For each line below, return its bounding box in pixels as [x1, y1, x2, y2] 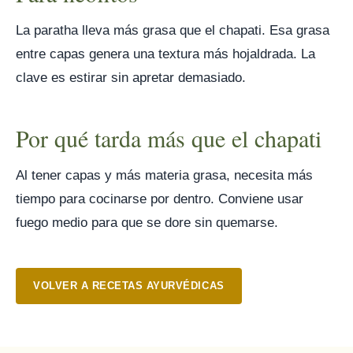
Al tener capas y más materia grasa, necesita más [16, 168, 313, 183]
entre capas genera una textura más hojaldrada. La [16, 46, 315, 61]
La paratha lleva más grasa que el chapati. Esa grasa [16, 23, 329, 38]
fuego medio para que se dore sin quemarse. [16, 215, 278, 230]
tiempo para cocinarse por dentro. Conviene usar [16, 191, 303, 206]
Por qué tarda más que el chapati [16, 122, 321, 154]
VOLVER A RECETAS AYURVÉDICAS [33, 280, 225, 292]
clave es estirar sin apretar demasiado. [16, 70, 246, 85]
